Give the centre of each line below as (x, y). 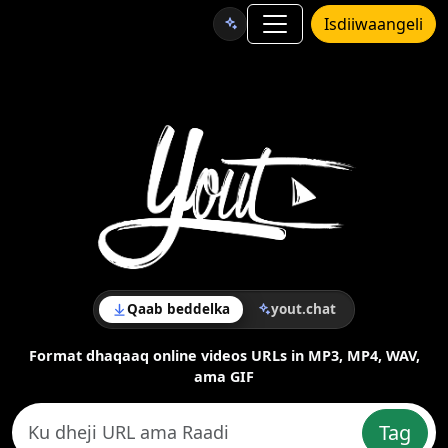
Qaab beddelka (178, 309)
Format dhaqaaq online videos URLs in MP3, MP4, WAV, (224, 355)
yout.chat (303, 309)
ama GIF (224, 376)
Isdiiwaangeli (373, 24)
